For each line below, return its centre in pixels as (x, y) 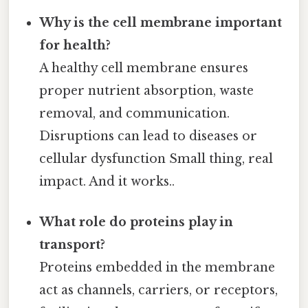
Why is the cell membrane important (161, 23)
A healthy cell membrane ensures (144, 68)
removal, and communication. (135, 114)
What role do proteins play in (136, 222)
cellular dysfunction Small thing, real (156, 159)
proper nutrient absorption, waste (147, 91)
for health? (75, 46)
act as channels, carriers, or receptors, (159, 290)
